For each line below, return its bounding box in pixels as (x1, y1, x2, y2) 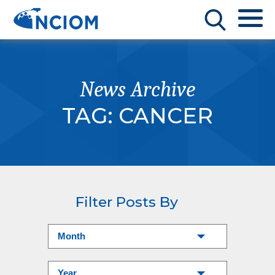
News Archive (80, 77, 195, 102)
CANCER (118, 103, 213, 129)
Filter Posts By (76, 193, 178, 211)
